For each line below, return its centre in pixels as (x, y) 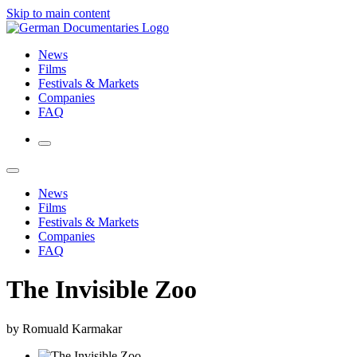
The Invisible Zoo (102, 290)
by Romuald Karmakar (64, 328)
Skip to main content (58, 13)
